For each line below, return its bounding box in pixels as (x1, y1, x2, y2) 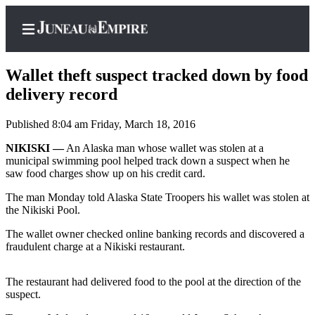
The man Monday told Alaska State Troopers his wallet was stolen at (6, 191, 309, 204)
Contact (67, 251, 113, 266)
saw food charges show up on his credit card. (6, 167, 205, 180)
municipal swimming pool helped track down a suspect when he (6, 155, 290, 167)
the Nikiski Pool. (6, 204, 80, 217)
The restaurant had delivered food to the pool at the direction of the (6, 276, 301, 288)
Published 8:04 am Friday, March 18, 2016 (6, 118, 195, 131)
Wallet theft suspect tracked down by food (6, 66, 308, 85)
